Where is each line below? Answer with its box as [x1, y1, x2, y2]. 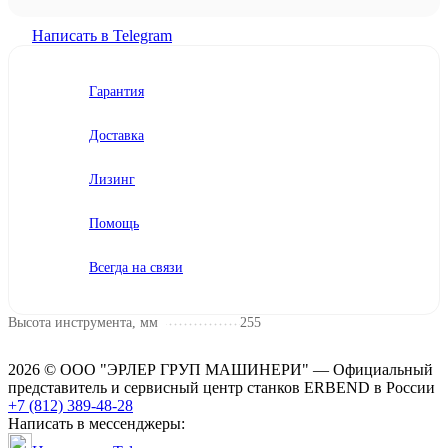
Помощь [89, 215, 139, 231]
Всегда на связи [89, 259, 183, 275]
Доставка [89, 127, 144, 143]
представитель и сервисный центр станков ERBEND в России [8, 378, 435, 396]
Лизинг [89, 171, 135, 187]
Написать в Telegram [32, 26, 172, 44]
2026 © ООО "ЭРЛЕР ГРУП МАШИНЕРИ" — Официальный [8, 360, 433, 378]
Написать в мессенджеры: [8, 414, 185, 432]
